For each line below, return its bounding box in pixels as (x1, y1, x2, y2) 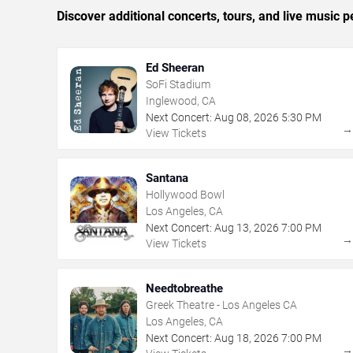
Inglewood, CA (146, 94, 216, 107)
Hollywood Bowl (146, 188, 225, 201)
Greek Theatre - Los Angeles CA (146, 298, 297, 311)
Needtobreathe (146, 281, 223, 295)
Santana (146, 170, 188, 185)
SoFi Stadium (146, 77, 210, 91)
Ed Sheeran (146, 60, 204, 75)
